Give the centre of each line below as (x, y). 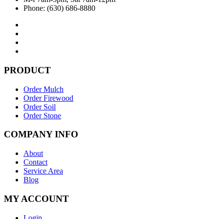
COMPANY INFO (41, 134)
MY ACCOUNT (36, 198)
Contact (35, 162)
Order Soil (40, 107)
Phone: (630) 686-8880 (59, 8)
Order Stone (42, 115)
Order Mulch (44, 89)
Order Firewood (48, 98)
